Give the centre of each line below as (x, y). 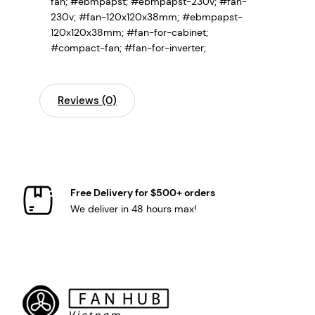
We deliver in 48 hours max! (133, 209)
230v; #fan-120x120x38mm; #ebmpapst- (147, 17)
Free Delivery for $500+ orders (143, 193)
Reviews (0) (87, 100)
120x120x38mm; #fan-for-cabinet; (129, 32)
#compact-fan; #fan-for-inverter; (128, 47)
